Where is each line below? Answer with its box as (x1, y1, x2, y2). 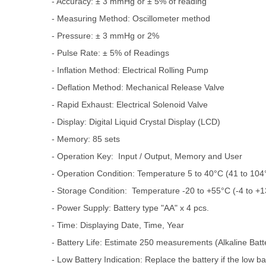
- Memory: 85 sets (52, 134, 120, 144)
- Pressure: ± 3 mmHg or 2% (52, 30, 159, 40)
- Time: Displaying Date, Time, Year (52, 220, 184, 230)
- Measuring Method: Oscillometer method (52, 13, 210, 23)
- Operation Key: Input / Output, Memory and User (52, 151, 242, 161)
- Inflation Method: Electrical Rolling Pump (52, 65, 208, 75)
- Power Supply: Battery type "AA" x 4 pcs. (52, 202, 209, 213)
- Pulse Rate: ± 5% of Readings (52, 47, 169, 58)
